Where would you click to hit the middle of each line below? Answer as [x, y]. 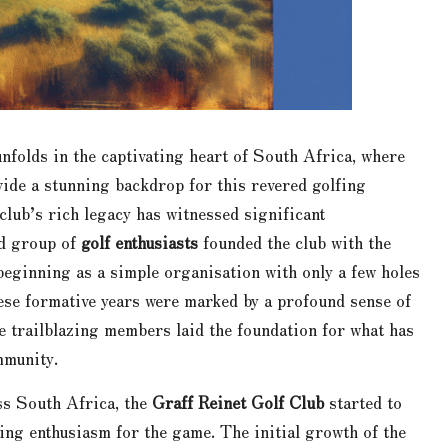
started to [363, 401]
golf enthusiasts [139, 241]
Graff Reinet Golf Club [238, 401]
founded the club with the [294, 241]
